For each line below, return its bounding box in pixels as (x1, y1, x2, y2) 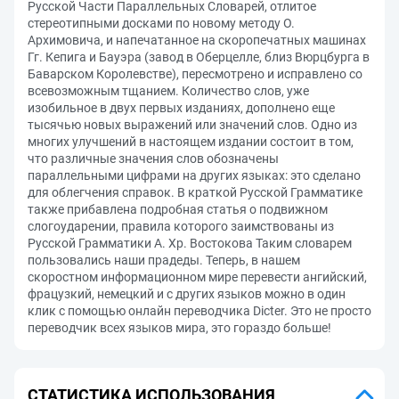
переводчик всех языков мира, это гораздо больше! (28, 321, 331, 335)
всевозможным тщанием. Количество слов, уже (28, 84, 309, 98)
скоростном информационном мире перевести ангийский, (28, 270, 367, 284)
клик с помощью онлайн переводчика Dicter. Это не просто (28, 304, 371, 318)
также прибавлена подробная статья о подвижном (28, 202, 328, 216)
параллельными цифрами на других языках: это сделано (28, 168, 361, 183)
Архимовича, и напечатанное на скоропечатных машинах (28, 33, 366, 47)
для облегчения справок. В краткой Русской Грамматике (28, 185, 362, 199)
